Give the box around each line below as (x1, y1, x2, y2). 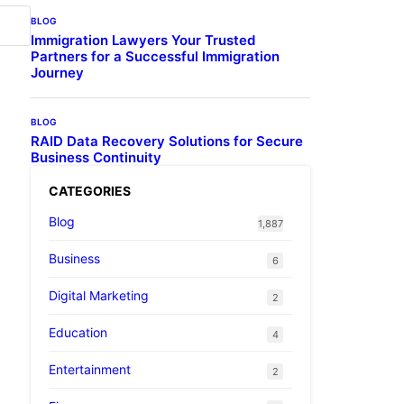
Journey (31, 63, 84, 81)
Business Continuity (31, 148, 161, 166)
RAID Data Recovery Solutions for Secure (31, 132, 303, 150)
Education (49, 324, 107, 340)
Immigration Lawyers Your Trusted (31, 31, 255, 49)
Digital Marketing (49, 287, 149, 303)
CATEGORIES (49, 182, 131, 198)
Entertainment (49, 361, 131, 377)
